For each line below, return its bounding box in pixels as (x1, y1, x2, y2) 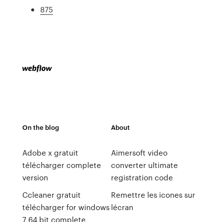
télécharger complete (22, 160, 101, 170)
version (22, 172, 48, 183)
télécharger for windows (22, 202, 110, 213)
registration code (111, 172, 173, 183)
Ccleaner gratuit (22, 189, 81, 200)
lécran (111, 202, 133, 213)
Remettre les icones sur (111, 189, 195, 200)
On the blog (22, 122, 59, 132)
